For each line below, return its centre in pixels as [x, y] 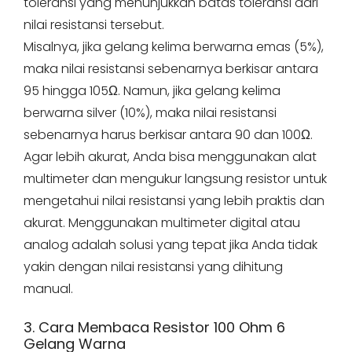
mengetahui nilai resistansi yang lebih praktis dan [174, 201]
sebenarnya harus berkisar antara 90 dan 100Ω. [168, 135]
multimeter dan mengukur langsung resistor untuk [175, 179]
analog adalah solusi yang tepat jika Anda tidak [170, 245]
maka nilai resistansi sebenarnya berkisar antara [171, 69]
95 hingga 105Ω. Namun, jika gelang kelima [152, 91]
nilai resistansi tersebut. [95, 25]
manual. [48, 289]
